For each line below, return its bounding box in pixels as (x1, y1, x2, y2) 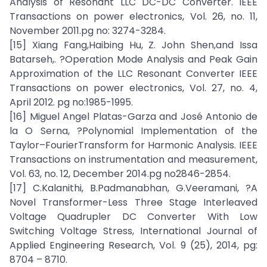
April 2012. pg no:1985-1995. (10, 95, 133, 109)
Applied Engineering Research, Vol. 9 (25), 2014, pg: (10, 238, 257, 252)
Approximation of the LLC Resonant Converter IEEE (10, 67, 257, 80)
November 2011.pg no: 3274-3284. (10, 24, 166, 38)
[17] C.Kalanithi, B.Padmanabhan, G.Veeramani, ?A (10, 181, 257, 195)
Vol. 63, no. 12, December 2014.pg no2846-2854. (10, 167, 231, 181)
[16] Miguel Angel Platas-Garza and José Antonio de (10, 110, 257, 123)
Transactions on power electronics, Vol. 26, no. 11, (10, 10, 257, 23)
